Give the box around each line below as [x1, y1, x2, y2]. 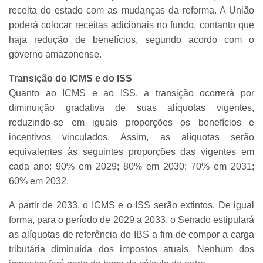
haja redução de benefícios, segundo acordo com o [9, 34, 254, 45]
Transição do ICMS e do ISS [9, 73, 132, 83]
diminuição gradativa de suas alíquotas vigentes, [9, 102, 254, 113]
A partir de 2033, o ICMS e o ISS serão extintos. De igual [9, 200, 254, 210]
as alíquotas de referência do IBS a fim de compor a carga [9, 229, 254, 240]
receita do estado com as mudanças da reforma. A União [9, 5, 254, 15]
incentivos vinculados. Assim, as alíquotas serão [9, 131, 254, 142]
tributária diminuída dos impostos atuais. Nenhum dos [9, 244, 254, 254]
